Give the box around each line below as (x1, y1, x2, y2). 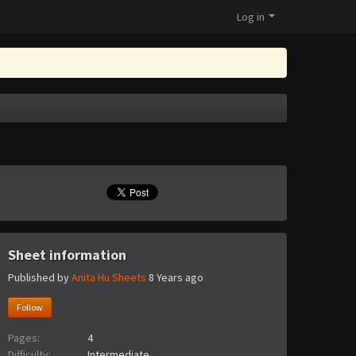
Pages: (8, 331, 40, 346)
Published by (8, 270, 72, 285)
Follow (17, 301, 43, 314)
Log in (237, 10, 265, 24)
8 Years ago (149, 270, 203, 285)
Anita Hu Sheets (72, 270, 146, 285)
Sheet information (8, 246, 126, 264)
